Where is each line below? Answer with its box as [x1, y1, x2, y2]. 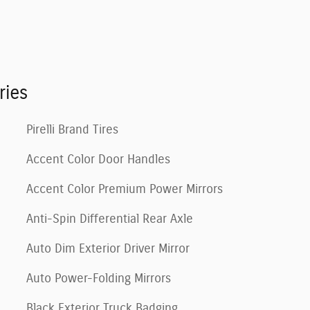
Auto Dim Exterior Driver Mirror [26, 242, 190, 255]
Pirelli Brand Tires [26, 123, 118, 136]
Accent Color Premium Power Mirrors [26, 183, 223, 196]
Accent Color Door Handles [26, 153, 170, 166]
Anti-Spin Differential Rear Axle [26, 212, 193, 226]
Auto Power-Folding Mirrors [26, 272, 171, 285]
